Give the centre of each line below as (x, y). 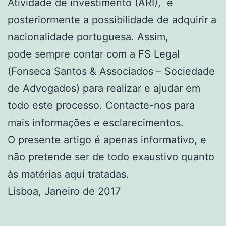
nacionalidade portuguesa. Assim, (88, 37)
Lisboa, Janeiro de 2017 (64, 191)
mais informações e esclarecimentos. (96, 122)
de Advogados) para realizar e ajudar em (104, 88)
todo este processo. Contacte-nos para (101, 105)
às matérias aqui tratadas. (68, 174)
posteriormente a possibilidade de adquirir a (112, 19)
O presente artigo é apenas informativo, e (107, 139)
